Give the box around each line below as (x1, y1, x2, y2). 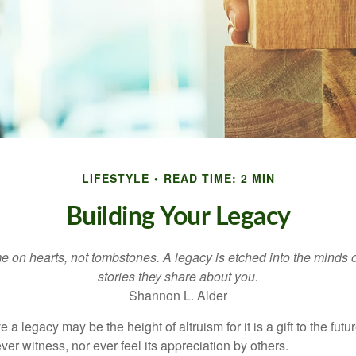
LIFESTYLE (81, 170, 149, 186)
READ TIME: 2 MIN (163, 170, 275, 186)
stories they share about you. (98, 267, 258, 285)
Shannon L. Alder (129, 286, 227, 304)
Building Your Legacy (65, 204, 291, 230)
